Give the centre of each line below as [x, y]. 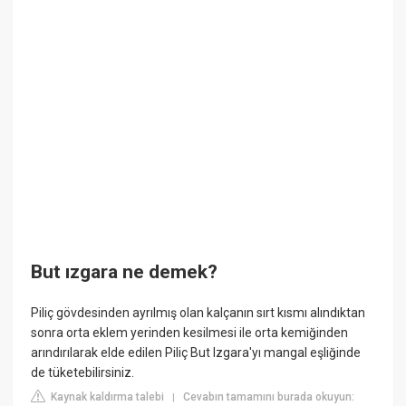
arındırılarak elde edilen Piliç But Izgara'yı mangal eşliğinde [196, 353]
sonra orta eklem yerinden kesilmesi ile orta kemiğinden [190, 333]
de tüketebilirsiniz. [83, 373]
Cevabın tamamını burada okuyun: [269, 397]
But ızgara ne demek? [125, 272]
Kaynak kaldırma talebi [106, 397]
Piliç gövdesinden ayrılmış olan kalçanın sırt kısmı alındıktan [198, 313]
